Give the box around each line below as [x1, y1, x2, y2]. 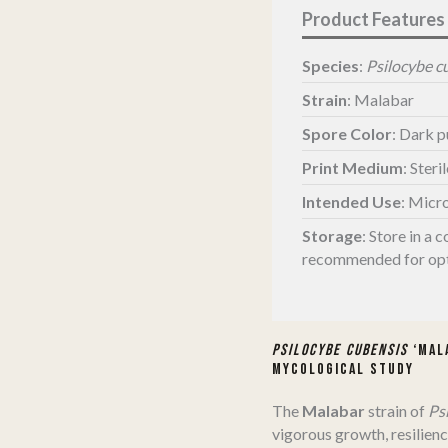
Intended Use [302, 191, 401, 211]
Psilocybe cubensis [272, 340, 408, 360]
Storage [302, 225, 362, 245]
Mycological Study [272, 359, 414, 379]
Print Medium [302, 157, 403, 177]
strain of [365, 400, 428, 420]
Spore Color [302, 123, 392, 143]
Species [302, 55, 359, 75]
